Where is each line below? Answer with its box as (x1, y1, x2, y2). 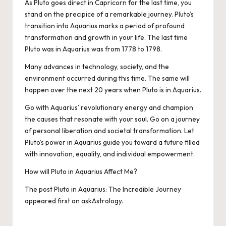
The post (25, 185, 54, 194)
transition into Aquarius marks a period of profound (25, 21, 185, 31)
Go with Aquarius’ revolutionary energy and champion (25, 103, 193, 112)
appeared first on (25, 196, 81, 206)
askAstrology (81, 196, 122, 206)
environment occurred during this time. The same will (25, 74, 190, 83)
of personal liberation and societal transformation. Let (25, 126, 194, 136)
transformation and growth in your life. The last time (25, 33, 188, 42)
